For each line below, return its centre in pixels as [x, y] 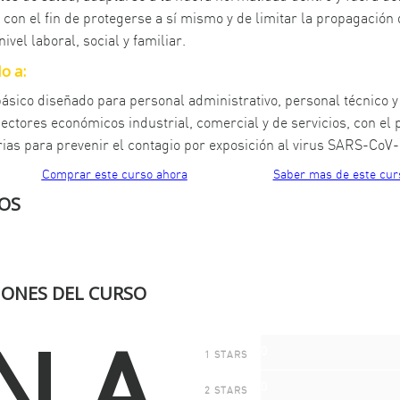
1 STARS [225, 354]
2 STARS [225, 390]
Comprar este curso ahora [114, 175]
